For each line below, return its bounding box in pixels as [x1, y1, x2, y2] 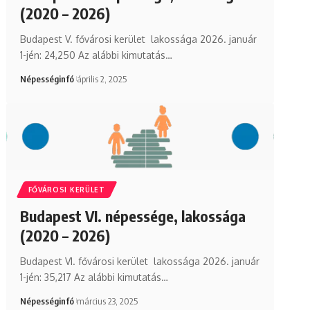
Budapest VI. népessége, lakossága [19, 206, 246, 226]
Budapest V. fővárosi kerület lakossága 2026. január [19, 33, 257, 45]
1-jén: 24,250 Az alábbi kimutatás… [19, 48, 172, 61]
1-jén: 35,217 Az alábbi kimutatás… [19, 271, 168, 283]
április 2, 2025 [76, 73, 127, 84]
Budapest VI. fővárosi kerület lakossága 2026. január [19, 255, 259, 267]
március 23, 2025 [76, 295, 138, 307]
